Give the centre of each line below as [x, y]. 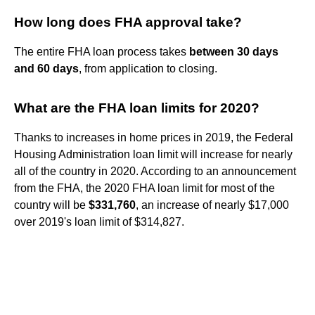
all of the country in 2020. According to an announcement [155, 171]
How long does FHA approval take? [128, 22]
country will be [51, 205]
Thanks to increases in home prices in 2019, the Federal [154, 137]
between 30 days [234, 51]
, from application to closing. [148, 68]
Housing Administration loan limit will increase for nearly [153, 154]
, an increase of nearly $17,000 [212, 205]
